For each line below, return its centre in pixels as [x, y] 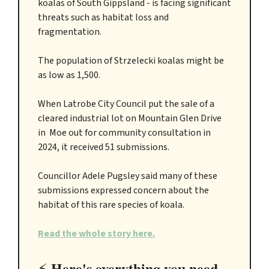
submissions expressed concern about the [123, 191]
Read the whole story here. [96, 234]
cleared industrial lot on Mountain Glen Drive [130, 119]
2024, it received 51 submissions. [105, 147]
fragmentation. [70, 32]
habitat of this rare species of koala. [111, 205]
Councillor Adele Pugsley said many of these [128, 176]
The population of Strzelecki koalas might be [131, 61]
